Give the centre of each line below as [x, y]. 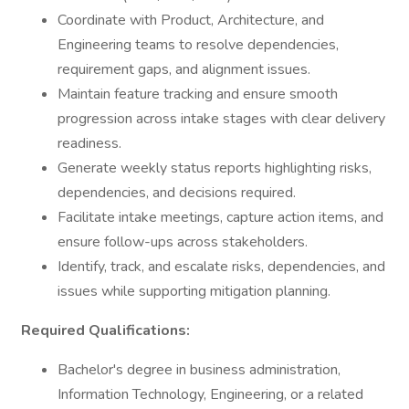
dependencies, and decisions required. [177, 193]
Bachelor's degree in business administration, [199, 370]
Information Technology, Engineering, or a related [210, 394]
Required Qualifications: [105, 330]
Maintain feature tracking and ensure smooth [198, 94]
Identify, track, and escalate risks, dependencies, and [221, 267]
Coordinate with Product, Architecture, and [191, 20]
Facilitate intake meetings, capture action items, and [220, 217]
